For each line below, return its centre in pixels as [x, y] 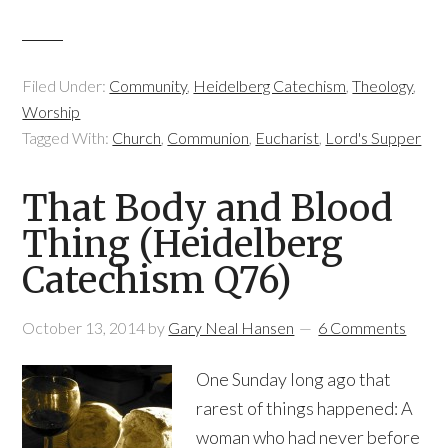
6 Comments [362, 327]
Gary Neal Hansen [231, 327]
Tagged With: [67, 137]
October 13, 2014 [84, 327]
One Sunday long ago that [294, 379]
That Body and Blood [208, 208]
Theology [383, 85]
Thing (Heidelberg [183, 244]
